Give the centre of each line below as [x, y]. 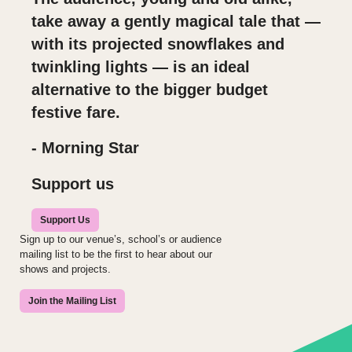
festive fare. [78, 113]
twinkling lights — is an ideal [141, 67]
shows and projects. [65, 269]
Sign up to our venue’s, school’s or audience [121, 239]
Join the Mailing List [72, 301]
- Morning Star [85, 148]
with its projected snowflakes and [158, 44]
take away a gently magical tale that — [176, 22]
